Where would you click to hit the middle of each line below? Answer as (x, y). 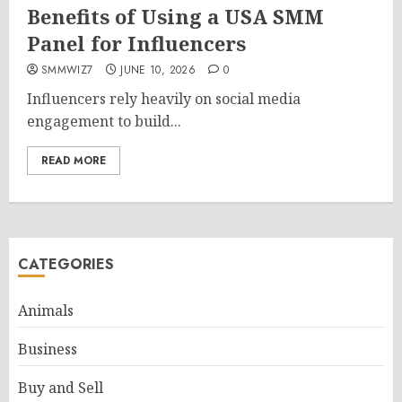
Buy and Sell (61, 388)
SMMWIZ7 (67, 70)
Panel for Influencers (136, 43)
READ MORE (74, 161)
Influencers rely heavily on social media (164, 99)
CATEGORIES (66, 264)
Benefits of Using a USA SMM (175, 16)
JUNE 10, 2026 (158, 70)
